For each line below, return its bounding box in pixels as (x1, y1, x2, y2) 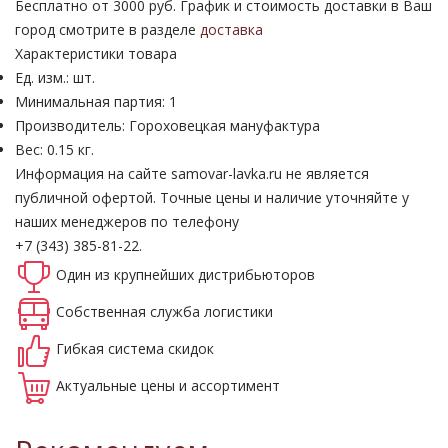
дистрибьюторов (198, 265, 315, 285)
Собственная (56, 302, 150, 322)
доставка (200, 20, 263, 40)
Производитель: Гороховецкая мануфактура (15, 116, 320, 136)
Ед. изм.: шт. (15, 68, 95, 88)
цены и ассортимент (141, 376, 280, 396)
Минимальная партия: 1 (15, 92, 177, 112)
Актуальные (56, 376, 141, 396)
